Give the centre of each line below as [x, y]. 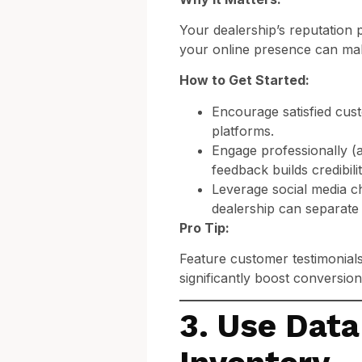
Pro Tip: [204, 227]
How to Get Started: [244, 80]
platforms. [243, 130]
